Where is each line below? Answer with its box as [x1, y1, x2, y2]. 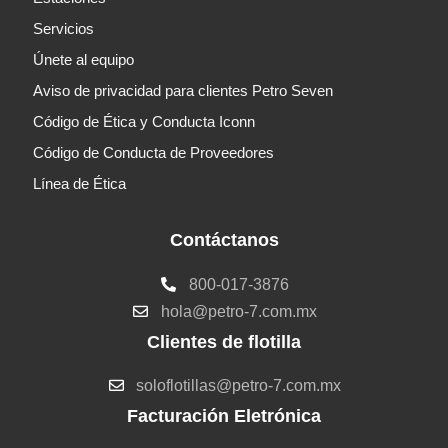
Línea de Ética [33, 175, 126, 193]
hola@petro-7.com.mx [160, 302, 317, 320]
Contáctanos [169, 230, 279, 251]
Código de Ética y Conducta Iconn [33, 113, 255, 131]
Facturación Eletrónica [127, 406, 321, 427]
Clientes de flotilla [147, 331, 301, 352]
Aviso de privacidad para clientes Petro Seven [33, 82, 333, 100]
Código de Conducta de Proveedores [33, 144, 274, 162]
